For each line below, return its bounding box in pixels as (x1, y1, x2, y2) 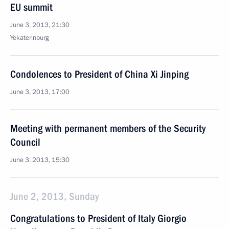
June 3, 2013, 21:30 (10, 20, 70, 30)
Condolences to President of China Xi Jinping (10, 68, 189, 80)
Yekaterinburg (10, 33, 49, 42)
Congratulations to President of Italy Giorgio (10, 212, 187, 224)
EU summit (10, 1, 53, 13)
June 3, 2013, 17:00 (10, 87, 70, 97)
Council (10, 136, 40, 148)
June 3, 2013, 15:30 (10, 155, 70, 165)
